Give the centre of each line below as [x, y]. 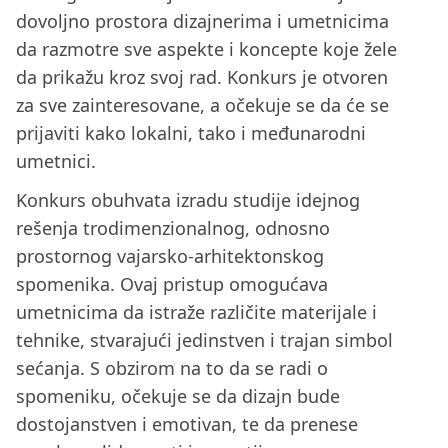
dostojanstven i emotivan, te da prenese [187, 424]
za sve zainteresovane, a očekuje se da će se [202, 105]
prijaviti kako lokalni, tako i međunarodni [191, 133]
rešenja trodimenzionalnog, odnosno [173, 228]
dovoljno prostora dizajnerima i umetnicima [202, 21]
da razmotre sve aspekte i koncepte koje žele [206, 49]
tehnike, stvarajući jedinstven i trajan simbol [204, 340]
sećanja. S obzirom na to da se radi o [172, 368]
